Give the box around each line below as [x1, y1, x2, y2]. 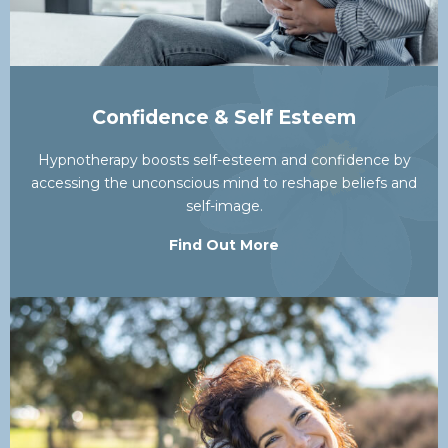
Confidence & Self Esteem [92, 105, 356, 130]
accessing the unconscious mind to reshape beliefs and [31, 174, 417, 193]
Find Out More [169, 236, 279, 255]
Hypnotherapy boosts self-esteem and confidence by [37, 151, 411, 170]
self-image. [185, 197, 263, 216]
